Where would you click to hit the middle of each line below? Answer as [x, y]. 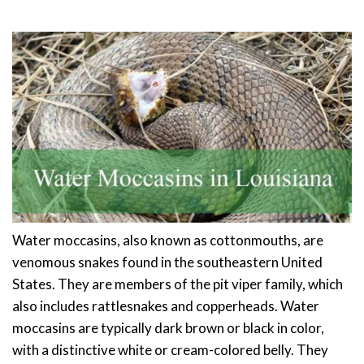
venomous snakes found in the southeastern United [167, 262]
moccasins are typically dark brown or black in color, [168, 327]
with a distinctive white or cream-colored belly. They [170, 349]
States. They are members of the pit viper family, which [178, 284]
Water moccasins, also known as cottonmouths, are [168, 240]
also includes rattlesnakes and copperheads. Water [166, 305]
